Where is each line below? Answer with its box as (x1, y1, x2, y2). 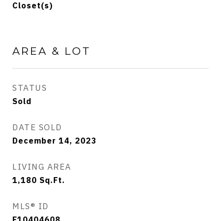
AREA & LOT (12, 45, 91, 57)
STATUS (12, 82, 47, 93)
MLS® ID (12, 201, 49, 212)
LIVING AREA (12, 161, 72, 172)
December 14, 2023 (12, 136, 97, 146)
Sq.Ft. (39, 175, 65, 185)
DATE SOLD (12, 122, 62, 133)
